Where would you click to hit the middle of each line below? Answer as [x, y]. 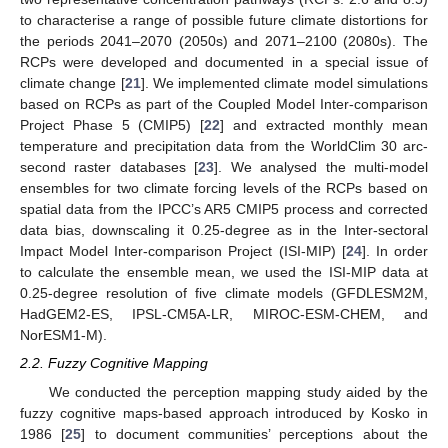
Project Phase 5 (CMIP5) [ [112, 125]
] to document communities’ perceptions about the [255, 433]
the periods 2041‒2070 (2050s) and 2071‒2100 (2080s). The [224, 41]
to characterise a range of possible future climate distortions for [224, 20]
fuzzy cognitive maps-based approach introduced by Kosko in [224, 412]
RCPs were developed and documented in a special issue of [224, 62]
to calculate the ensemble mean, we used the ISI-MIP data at [224, 272]
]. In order [395, 251]
